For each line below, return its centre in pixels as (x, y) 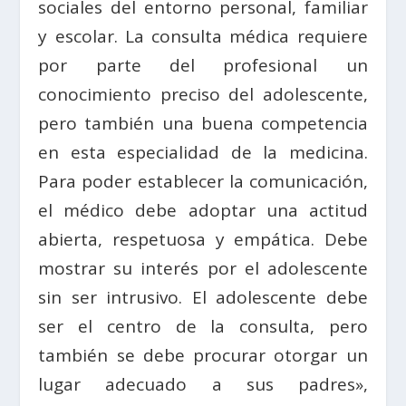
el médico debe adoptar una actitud (203, 211)
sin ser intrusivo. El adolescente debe (203, 298)
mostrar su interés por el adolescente (203, 269)
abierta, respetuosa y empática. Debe (203, 240)
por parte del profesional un (203, 66)
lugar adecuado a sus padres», (203, 385)
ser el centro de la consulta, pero (203, 327)
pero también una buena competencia (203, 124)
